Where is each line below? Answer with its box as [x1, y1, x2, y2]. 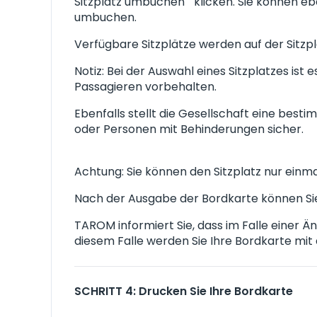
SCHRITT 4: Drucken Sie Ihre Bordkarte [74, 283, 293, 299]
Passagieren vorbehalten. [74, 79, 217, 95]
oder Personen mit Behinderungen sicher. [74, 121, 304, 137]
